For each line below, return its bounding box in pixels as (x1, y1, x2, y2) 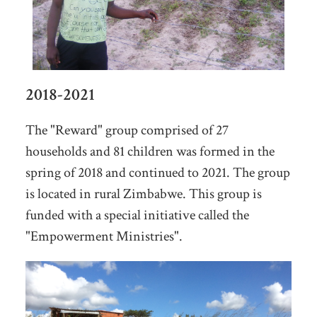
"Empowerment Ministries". (25, 226, 183, 246)
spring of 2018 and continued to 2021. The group (25, 163, 290, 182)
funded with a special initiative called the (25, 205, 249, 224)
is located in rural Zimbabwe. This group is (25, 184, 262, 203)
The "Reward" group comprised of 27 (25, 120, 229, 139)
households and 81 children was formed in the (25, 142, 275, 161)
